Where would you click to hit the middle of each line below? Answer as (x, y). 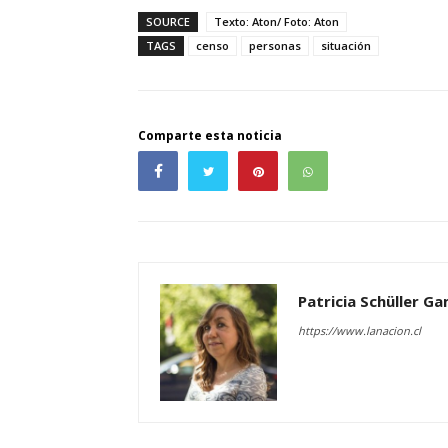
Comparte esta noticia (210, 136)
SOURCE (168, 22)
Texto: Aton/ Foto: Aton (276, 22)
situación (346, 46)
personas (275, 46)
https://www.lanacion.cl (359, 331)
